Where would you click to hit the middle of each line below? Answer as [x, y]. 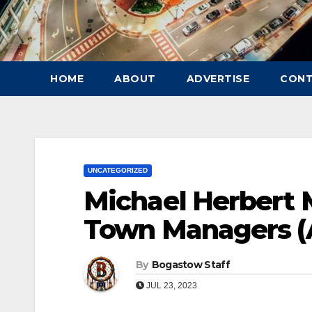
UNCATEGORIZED [118, 170]
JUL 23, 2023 [171, 285]
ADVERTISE [218, 78]
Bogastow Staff [190, 264]
